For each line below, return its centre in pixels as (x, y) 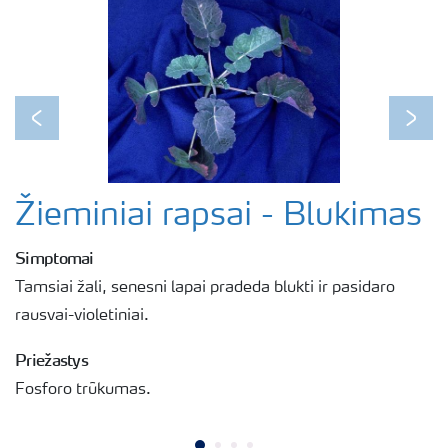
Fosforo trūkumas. (83, 389)
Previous (67, 130)
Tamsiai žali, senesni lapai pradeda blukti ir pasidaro (205, 287)
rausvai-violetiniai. (82, 315)
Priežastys (51, 359)
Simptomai (54, 257)
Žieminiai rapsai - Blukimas (218, 216)
